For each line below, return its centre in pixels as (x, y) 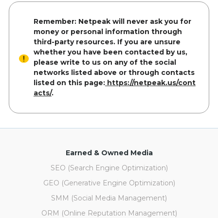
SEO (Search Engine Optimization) (109, 168)
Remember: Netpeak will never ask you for (112, 22)
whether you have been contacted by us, (110, 52)
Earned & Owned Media (109, 153)
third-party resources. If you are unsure (107, 42)
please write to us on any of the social (105, 63)
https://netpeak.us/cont (150, 83)
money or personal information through (108, 32)
